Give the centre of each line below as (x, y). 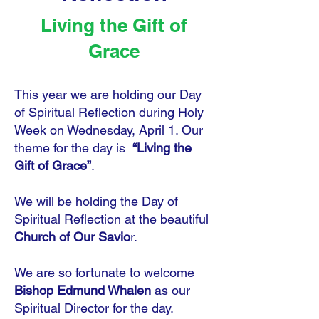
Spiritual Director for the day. (94, 308)
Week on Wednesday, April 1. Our (109, 130)
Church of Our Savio (72, 237)
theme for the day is (73, 148)
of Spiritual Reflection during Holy (109, 112)
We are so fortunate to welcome (104, 272)
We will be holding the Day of (96, 201)
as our (172, 290)
